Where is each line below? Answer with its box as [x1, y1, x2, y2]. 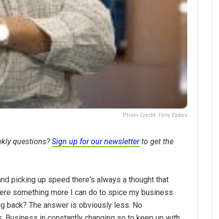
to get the [139, 136, 174, 146]
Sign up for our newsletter [52, 136, 139, 146]
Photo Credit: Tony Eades [123, 111, 187, 118]
